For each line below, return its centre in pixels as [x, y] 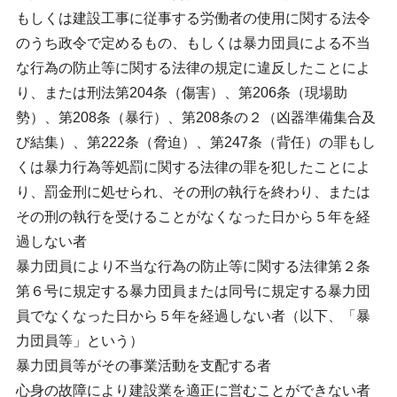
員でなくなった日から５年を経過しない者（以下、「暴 [193, 316]
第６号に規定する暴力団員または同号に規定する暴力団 [193, 292]
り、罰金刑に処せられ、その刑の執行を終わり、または [193, 192]
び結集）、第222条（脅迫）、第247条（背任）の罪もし [195, 143]
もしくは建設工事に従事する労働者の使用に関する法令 [193, 19]
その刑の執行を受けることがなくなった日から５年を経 [193, 217]
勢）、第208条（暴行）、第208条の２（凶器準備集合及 [195, 118]
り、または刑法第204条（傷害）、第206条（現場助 [181, 93]
